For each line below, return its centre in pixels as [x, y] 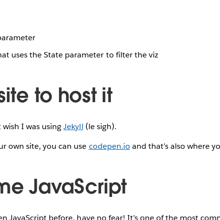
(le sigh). [100, 126]
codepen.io [109, 146]
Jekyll [73, 126]
